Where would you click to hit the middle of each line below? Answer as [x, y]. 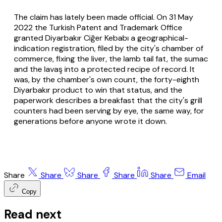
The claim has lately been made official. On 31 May [104, 17]
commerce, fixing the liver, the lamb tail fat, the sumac [111, 59]
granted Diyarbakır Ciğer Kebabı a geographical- [101, 38]
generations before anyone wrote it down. [90, 121]
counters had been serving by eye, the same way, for [109, 111]
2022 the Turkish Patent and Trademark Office [98, 28]
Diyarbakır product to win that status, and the [98, 90]
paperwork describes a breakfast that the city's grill [108, 101]
